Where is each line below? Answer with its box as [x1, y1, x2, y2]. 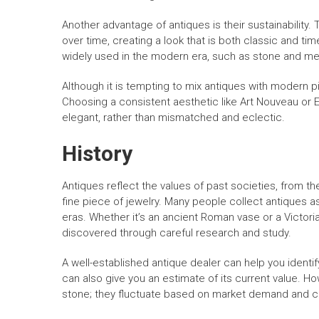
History [62, 141, 132, 167]
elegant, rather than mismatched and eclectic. [62, 111, 285, 125]
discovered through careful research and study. [62, 226, 291, 240]
